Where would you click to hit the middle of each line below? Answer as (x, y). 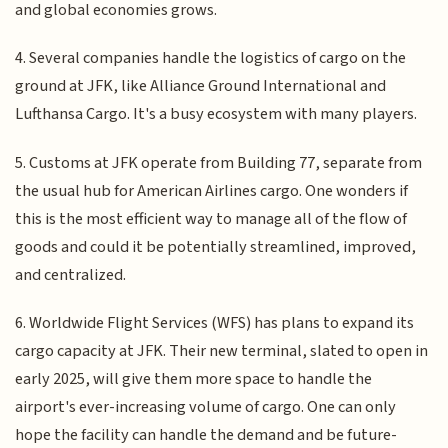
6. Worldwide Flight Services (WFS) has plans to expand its (215, 323)
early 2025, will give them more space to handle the (194, 379)
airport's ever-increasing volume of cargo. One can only (206, 407)
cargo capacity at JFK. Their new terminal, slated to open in (222, 351)
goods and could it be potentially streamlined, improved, (216, 246)
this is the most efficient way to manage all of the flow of (211, 218)
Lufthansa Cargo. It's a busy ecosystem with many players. (216, 114)
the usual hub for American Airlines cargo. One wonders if (212, 190)
